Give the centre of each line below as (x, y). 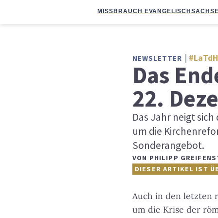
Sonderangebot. (168, 145)
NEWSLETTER (158, 58)
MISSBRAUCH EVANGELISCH (145, 11)
